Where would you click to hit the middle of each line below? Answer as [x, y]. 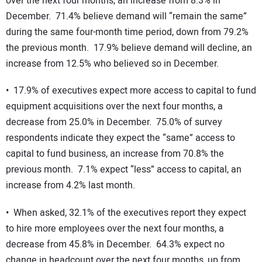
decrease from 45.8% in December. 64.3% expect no [115, 244]
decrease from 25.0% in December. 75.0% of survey [114, 123]
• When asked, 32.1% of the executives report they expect [126, 213]
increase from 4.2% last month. [70, 186]
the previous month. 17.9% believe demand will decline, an [129, 48]
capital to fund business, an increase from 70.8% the [115, 154]
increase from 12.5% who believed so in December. [112, 63]
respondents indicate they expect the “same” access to [120, 138]
